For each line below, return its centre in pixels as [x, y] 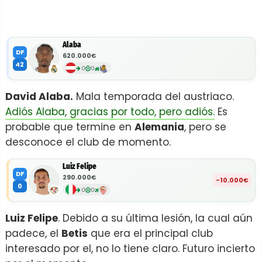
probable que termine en [70, 127]
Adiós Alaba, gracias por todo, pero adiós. [110, 112]
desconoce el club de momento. [88, 142]
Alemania [159, 127]
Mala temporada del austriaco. [154, 96]
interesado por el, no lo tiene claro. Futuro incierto [130, 249]
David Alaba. [39, 96]
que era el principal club [150, 233]
